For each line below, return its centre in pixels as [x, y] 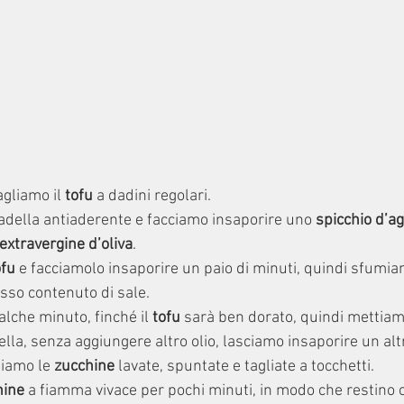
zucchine [86, 367]
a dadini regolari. [152, 197]
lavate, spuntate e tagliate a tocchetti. [246, 367]
